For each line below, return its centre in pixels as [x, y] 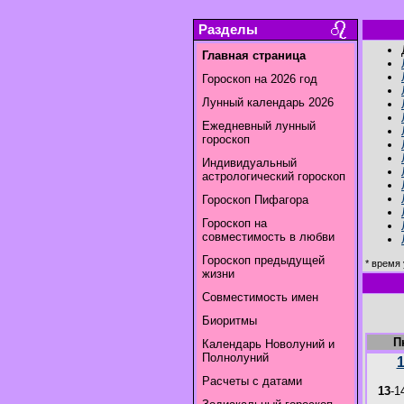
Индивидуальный [249, 163]
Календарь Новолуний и [268, 344]
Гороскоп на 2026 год [260, 79]
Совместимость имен [260, 297]
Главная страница [254, 55]
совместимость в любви [268, 237]
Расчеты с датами [252, 381]
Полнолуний [235, 358]
